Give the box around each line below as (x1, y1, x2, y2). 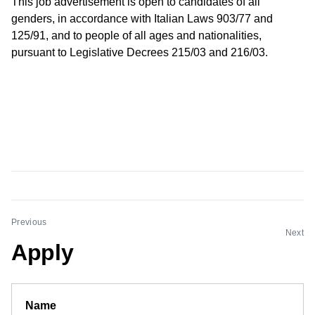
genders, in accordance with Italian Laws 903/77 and (11, 13, 273, 25)
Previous (11, 217, 47, 227)
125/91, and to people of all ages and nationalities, (11, 30, 262, 41)
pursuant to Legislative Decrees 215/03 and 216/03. (11, 46, 268, 58)
